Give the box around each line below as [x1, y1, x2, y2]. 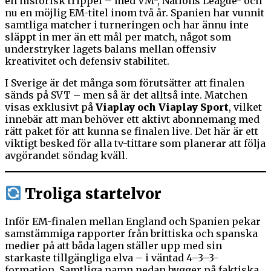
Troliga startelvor [21, 184, 162, 204]
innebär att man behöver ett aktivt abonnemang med [5, 113, 260, 126]
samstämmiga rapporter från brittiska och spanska [5, 227, 258, 240]
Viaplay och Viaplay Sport [96, 101, 229, 114]
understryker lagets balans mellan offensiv [5, 43, 216, 56]
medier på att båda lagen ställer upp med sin [5, 239, 222, 252]
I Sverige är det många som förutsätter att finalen [5, 77, 244, 90]
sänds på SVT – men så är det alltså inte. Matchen [5, 89, 247, 102]
